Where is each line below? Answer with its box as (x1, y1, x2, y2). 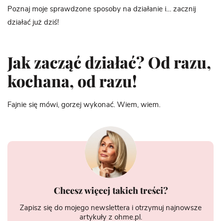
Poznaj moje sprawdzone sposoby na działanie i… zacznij (7, 5, 196, 13)
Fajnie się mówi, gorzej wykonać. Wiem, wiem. (7, 101, 160, 109)
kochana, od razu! (7, 70, 137, 91)
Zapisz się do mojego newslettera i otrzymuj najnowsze (19, 204, 202, 212)
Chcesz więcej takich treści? (53, 184, 168, 196)
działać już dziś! (7, 18, 59, 26)
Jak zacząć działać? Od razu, (7, 51, 211, 73)
